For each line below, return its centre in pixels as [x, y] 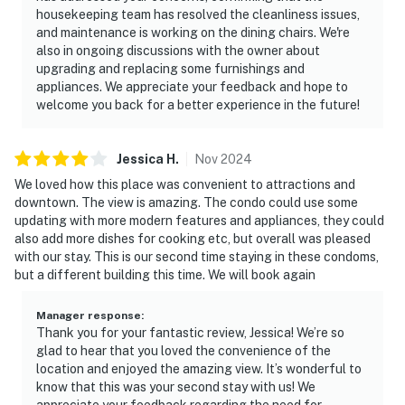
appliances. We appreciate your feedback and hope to [192, 86]
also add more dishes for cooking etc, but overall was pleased [193, 238]
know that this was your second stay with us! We [176, 386]
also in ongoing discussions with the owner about [178, 50]
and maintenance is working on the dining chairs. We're [193, 32]
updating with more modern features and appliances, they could [199, 220]
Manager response [89, 315]
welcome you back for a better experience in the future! [198, 104]
